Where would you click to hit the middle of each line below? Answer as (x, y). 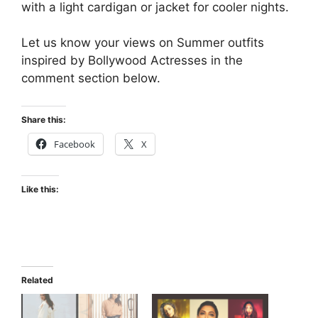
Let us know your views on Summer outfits (143, 43)
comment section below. (91, 78)
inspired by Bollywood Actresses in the (132, 61)
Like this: (40, 189)
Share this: (44, 119)
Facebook (75, 144)
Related (37, 280)
